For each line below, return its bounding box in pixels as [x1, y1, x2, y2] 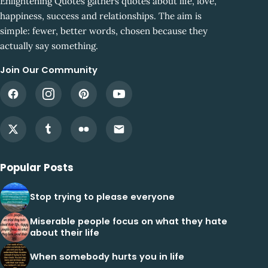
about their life [30, 226, 99, 239]
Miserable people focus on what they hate [30, 215, 227, 227]
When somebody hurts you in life [30, 251, 184, 263]
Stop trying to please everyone [30, 191, 175, 203]
